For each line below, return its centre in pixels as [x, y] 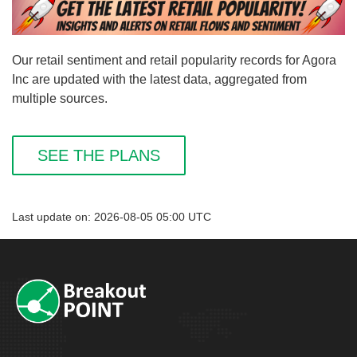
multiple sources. [60, 99]
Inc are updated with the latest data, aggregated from [159, 80]
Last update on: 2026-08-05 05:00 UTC [112, 218]
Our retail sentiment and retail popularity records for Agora [174, 61]
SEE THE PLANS [99, 156]
